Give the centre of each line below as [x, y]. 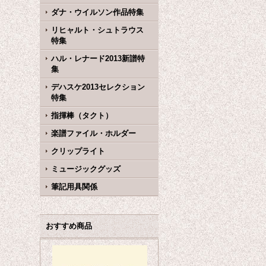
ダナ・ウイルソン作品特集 [98, 12]
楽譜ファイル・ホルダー [94, 133]
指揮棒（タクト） [82, 115]
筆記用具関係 [75, 187]
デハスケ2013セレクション [98, 87]
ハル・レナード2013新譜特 [98, 58]
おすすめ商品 [69, 226]
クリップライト [78, 151]
